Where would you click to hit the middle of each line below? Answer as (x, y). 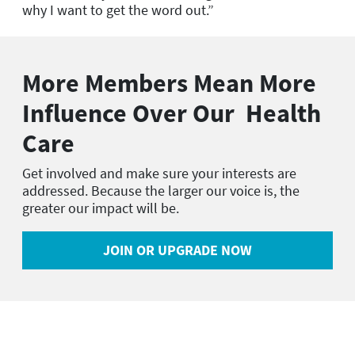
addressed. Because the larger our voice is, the (161, 190)
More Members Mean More (169, 83)
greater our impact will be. (101, 208)
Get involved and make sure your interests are (159, 173)
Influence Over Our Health (172, 113)
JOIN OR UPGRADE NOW (177, 250)
